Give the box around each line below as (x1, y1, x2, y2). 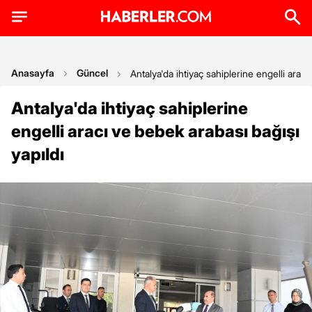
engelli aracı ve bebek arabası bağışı (11, 121, 299, 141)
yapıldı (11, 144, 64, 164)
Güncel (77, 67, 108, 79)
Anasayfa (11, 67, 54, 79)
